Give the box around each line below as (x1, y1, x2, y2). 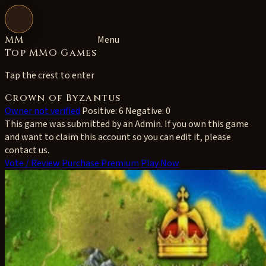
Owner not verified (5, 104, 80, 118)
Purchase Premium (62, 157, 139, 170)
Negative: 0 (125, 104, 170, 118)
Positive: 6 (82, 104, 123, 118)
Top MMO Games (5, 46, 97, 59)
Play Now (141, 157, 179, 170)
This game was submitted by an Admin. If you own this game (5, 118, 249, 131)
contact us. (5, 144, 49, 157)
